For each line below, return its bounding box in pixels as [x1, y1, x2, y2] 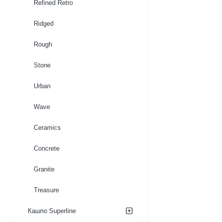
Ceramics [34, 124, 61, 131]
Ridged [34, 20, 54, 27]
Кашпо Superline [28, 207, 76, 215]
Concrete [34, 145, 59, 152]
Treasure [34, 186, 59, 194]
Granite [34, 166, 55, 173]
